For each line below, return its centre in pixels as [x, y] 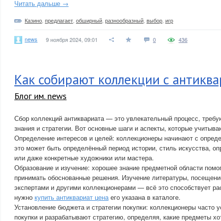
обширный [89, 20]
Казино [33, 20]
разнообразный [124, 20]
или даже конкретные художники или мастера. [84, 158]
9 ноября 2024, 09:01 [72, 39]
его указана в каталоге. [145, 197]
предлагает [59, 20]
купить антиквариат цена [72, 197]
